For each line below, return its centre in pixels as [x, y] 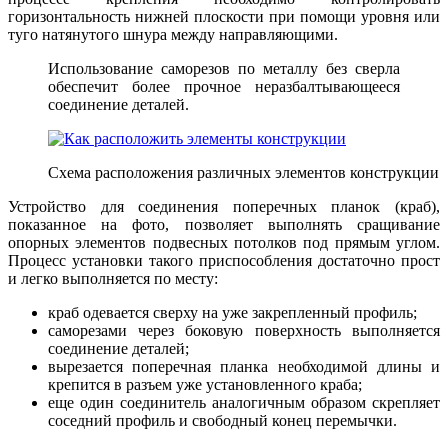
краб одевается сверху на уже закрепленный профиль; [232, 312]
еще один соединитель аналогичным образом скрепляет [244, 402]
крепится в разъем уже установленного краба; [205, 384]
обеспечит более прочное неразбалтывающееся [224, 86]
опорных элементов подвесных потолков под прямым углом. [224, 242]
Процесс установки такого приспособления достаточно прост [224, 260]
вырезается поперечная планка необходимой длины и [244, 366]
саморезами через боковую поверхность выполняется [244, 330]
